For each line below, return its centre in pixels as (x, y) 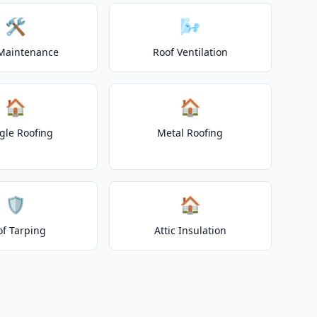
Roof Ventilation (190, 52)
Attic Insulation (190, 230)
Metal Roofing (190, 133)
